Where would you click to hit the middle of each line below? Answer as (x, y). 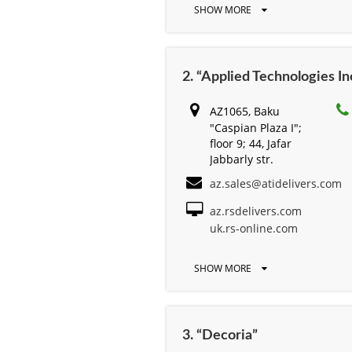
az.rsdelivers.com (256, 211)
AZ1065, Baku (245, 111)
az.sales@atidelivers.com (276, 183)
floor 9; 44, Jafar (251, 143)
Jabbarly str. (242, 159)
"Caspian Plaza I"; (256, 127)
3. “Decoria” (220, 335)
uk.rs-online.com (254, 228)
